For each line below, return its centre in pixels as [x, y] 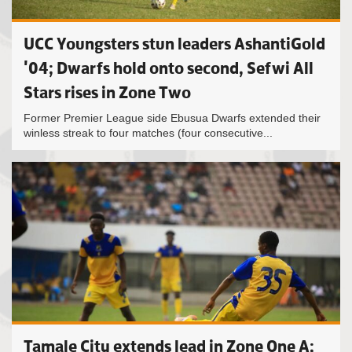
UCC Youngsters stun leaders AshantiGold [174, 44]
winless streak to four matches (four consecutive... [148, 133]
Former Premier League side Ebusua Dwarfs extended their [172, 118]
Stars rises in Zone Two [107, 92]
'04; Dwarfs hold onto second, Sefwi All [169, 68]
